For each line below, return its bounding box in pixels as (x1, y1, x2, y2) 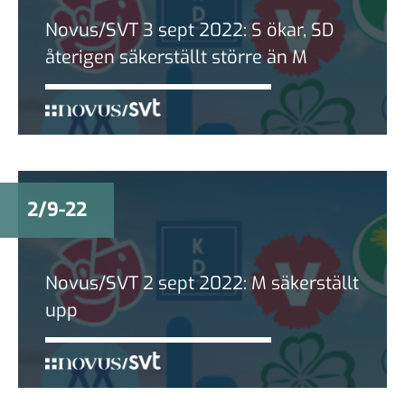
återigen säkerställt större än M (45, 44, 307, 70)
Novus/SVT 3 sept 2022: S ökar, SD (45, 17, 334, 42)
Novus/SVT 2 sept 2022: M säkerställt (45, 270, 359, 296)
